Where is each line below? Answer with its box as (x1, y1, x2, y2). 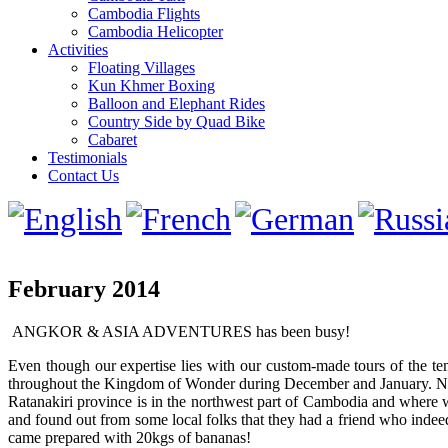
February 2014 (8, 275, 160, 302)
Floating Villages (88, 59, 195, 76)
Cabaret (88, 131, 137, 148)
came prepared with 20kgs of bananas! (8, 428, 251, 446)
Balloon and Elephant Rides (88, 95, 265, 112)
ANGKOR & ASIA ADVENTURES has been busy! (8, 322, 350, 340)
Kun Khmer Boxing (88, 77, 215, 94)
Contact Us (48, 167, 119, 184)
